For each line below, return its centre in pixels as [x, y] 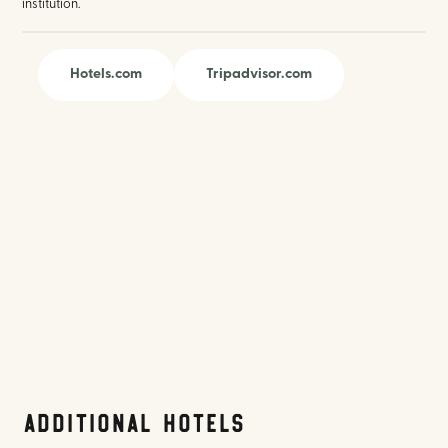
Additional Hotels [134, 421]
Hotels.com [106, 75]
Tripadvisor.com [259, 75]
